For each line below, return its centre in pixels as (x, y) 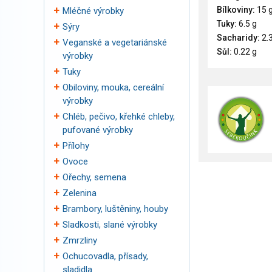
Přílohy (76, 146)
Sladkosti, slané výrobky (110, 225)
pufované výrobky (98, 130)
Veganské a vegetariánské (115, 42)
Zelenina (80, 193)
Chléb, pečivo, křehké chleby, (119, 117)
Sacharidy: (238, 38)
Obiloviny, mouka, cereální (113, 87)
